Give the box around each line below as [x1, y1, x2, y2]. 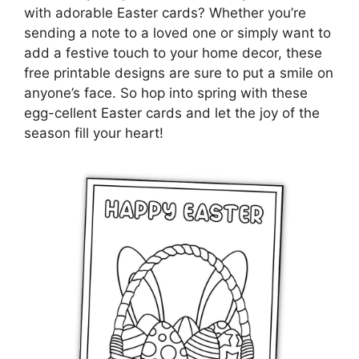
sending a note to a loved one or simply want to [24, 24, 331, 41]
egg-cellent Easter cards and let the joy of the [24, 104, 320, 121]
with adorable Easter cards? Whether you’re [24, 4, 306, 21]
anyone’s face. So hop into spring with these [24, 84, 308, 101]
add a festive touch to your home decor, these [24, 44, 322, 61]
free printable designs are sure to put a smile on [24, 64, 333, 81]
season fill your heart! [24, 124, 163, 141]
